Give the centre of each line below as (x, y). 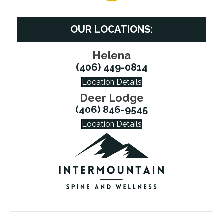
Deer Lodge (111, 97)
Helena (111, 55)
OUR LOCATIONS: (111, 29)
